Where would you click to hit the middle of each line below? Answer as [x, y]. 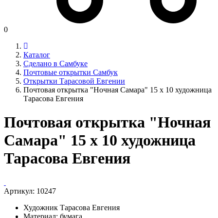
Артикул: [20, 191]
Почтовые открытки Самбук [71, 72]
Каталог [37, 55]
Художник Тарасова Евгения [72, 207]
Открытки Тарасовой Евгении [74, 81]
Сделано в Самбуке [55, 64]
